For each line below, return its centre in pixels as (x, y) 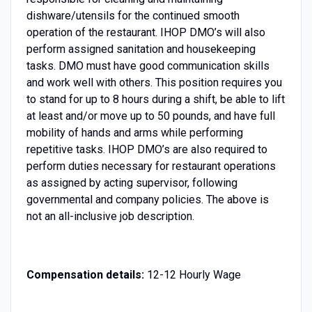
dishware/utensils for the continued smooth (133, 15)
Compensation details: (85, 274)
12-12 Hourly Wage (192, 274)
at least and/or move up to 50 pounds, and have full (150, 116)
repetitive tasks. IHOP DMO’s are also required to (147, 149)
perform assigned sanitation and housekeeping (141, 49)
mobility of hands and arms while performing (134, 132)
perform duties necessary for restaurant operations (151, 166)
